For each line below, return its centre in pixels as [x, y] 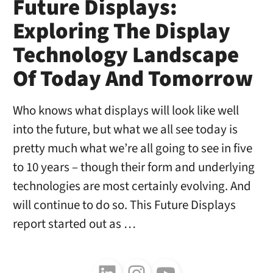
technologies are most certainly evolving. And [132, 186]
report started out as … [74, 224]
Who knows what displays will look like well [126, 111]
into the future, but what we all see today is [125, 130]
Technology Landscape [126, 56]
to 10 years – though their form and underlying [133, 168]
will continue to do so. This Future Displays [124, 205]
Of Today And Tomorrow [133, 80]
